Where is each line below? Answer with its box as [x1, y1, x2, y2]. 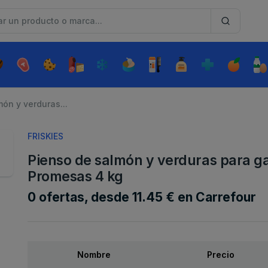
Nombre [77, 249, 111, 260]
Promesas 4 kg [28, 167, 123, 185]
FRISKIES [28, 130, 63, 141]
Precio [206, 249, 234, 260]
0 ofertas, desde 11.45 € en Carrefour [28, 189, 256, 205]
